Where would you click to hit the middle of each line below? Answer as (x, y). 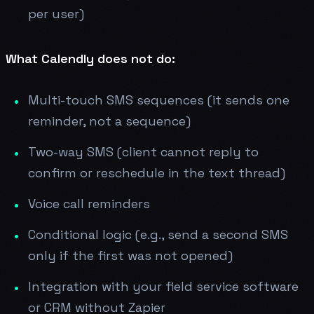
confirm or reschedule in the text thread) (157, 172)
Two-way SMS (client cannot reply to (143, 151)
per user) (56, 13)
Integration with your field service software (163, 286)
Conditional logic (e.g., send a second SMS (158, 234)
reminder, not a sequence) (109, 121)
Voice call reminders (89, 203)
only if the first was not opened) (130, 255)
